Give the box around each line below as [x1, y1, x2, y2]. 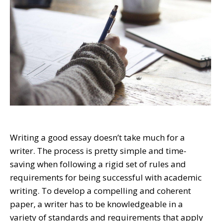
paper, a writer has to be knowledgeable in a [10, 198, 183, 210]
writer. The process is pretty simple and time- [10, 145, 186, 156]
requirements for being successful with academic [10, 171, 202, 183]
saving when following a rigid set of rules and [10, 158, 186, 170]
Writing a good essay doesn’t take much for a [10, 131, 185, 143]
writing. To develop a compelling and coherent [10, 184, 191, 196]
